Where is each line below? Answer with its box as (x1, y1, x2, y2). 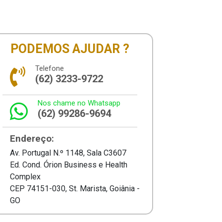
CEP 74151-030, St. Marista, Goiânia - (10, 183, 140, 193)
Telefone (35, 63, 64, 73)
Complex (10, 171, 41, 181)
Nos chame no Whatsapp (38, 98, 120, 108)
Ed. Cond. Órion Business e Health (10, 160, 127, 169)
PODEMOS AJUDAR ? (10, 41, 129, 56)
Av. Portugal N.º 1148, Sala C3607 (10, 148, 126, 158)
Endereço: (10, 132, 54, 144)
